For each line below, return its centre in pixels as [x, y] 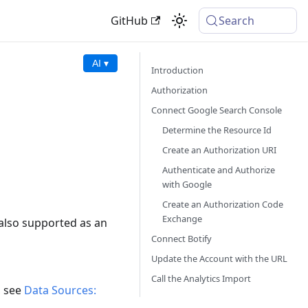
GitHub [129, 21]
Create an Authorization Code [223, 204]
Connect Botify [181, 239]
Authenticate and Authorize [219, 170]
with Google [187, 184]
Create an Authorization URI [219, 150]
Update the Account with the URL [219, 258]
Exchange [182, 219]
